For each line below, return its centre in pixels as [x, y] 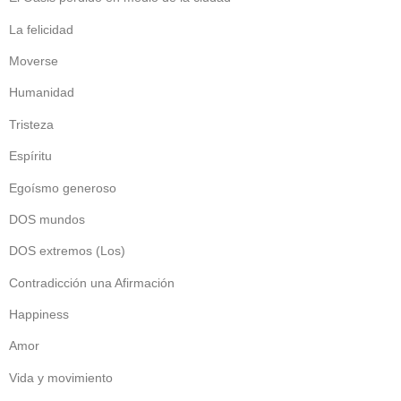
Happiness [39, 315]
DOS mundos [47, 219]
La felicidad [41, 29]
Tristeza [31, 124]
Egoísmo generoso [63, 188]
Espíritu [30, 156]
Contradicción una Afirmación [92, 282]
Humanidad [42, 93]
